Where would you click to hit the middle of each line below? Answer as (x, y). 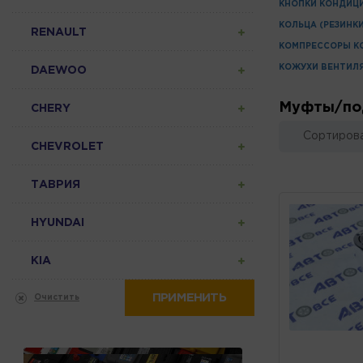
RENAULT (59, 32)
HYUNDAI (58, 222)
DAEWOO (59, 70)
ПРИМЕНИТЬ (189, 297)
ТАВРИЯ (56, 184)
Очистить (57, 297)
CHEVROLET (67, 146)
